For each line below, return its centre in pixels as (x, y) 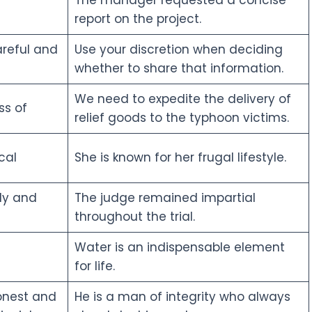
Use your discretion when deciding (178, 49)
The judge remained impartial (165, 197)
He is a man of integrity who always (182, 296)
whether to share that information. (179, 68)
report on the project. (138, 18)
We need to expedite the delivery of (182, 99)
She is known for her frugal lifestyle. (180, 157)
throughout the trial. (134, 216)
